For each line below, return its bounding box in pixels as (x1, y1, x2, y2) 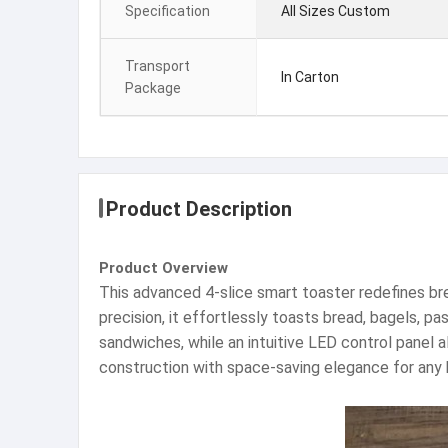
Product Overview (99, 259, 228, 277)
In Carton (281, 69, 339, 85)
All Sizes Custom (281, 3, 390, 19)
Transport (125, 58, 190, 74)
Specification (125, 3, 210, 19)
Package (125, 80, 181, 96)
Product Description (106, 197, 292, 221)
